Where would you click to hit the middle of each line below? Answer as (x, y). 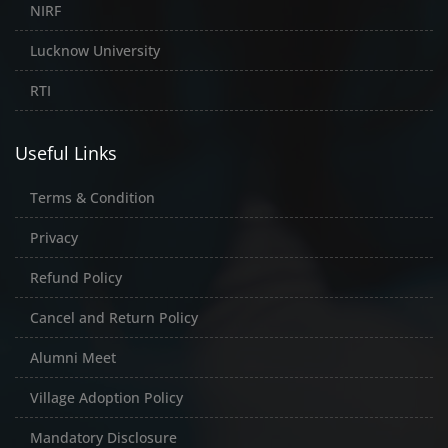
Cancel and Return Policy (114, 317)
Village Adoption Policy (106, 397)
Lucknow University (95, 50)
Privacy (54, 237)
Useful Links (66, 152)
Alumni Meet (73, 357)
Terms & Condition (92, 197)
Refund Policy (76, 277)
